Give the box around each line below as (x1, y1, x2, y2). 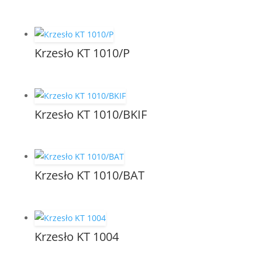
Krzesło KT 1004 (34, 228, 119, 244)
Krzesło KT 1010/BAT (34, 167, 144, 184)
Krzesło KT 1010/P (34, 45, 130, 61)
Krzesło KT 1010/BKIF (34, 106, 147, 122)
